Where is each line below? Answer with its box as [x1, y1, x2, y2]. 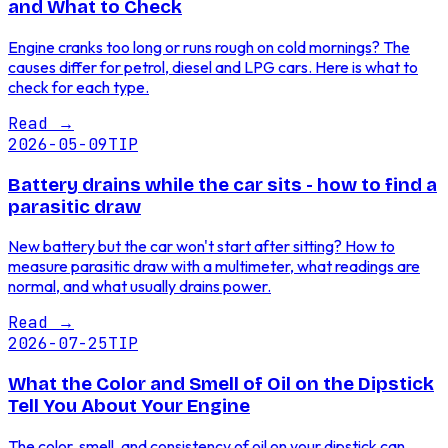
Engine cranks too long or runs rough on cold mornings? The [8, 36, 410, 57]
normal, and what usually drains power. [8, 276, 271, 297]
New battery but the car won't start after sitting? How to [8, 236, 395, 257]
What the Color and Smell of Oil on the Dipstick [8, 373, 434, 396]
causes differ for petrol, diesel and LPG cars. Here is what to [8, 56, 418, 77]
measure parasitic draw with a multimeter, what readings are [8, 256, 420, 277]
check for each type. [8, 76, 149, 97]
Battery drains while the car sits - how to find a [8, 173, 437, 196]
